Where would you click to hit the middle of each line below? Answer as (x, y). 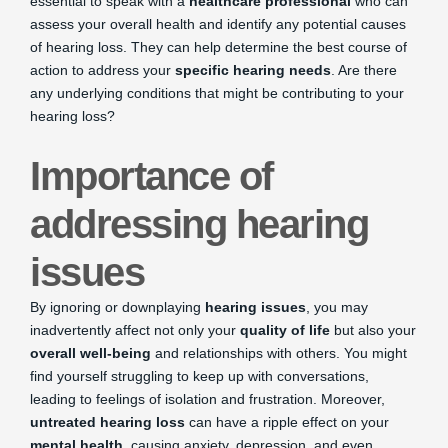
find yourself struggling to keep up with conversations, (199, 376)
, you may (337, 307)
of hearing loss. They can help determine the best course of (218, 46)
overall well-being (90, 353)
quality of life (285, 330)
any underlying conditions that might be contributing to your (217, 92)
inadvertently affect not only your (135, 330)
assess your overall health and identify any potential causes (218, 23)
